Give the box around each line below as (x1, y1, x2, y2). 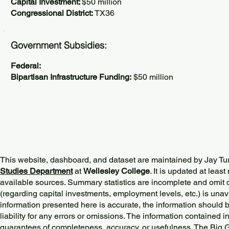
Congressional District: (11, 8, 95, 18)
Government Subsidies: (11, 39, 107, 51)
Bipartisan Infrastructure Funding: (11, 72, 131, 82)
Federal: (11, 61, 41, 71)
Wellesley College (83, 166, 150, 176)
